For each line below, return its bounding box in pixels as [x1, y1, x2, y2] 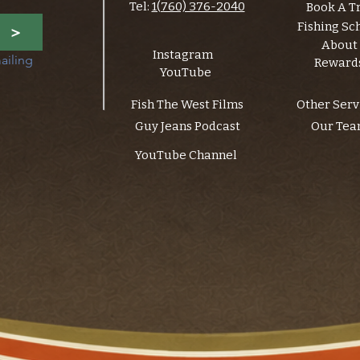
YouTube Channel [134, 148, 237, 163]
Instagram [152, 47, 213, 63]
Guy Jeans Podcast [134, 119, 240, 134]
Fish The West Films [131, 97, 243, 112]
